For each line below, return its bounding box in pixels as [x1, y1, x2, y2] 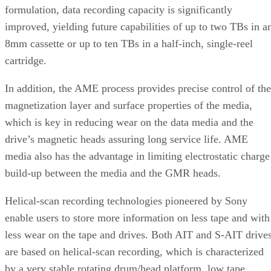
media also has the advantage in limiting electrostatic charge [5, 149, 270, 162]
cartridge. [5, 54, 47, 67]
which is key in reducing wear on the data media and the [5, 116, 253, 128]
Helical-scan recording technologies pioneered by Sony [5, 194, 247, 207]
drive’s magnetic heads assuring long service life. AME [5, 132, 248, 145]
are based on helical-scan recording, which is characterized [5, 245, 264, 258]
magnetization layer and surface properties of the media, [5, 99, 252, 111]
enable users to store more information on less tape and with [5, 211, 270, 224]
